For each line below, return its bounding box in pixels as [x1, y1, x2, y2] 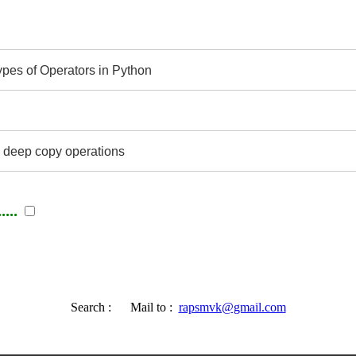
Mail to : [117, 300, 179, 314]
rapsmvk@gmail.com [178, 300, 286, 314]
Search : [70, 300, 118, 314]
